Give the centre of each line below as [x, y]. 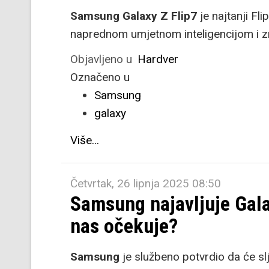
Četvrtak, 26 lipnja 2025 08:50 [146, 183]
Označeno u [100, 77]
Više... [85, 140]
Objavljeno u [101, 59]
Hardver [158, 59]
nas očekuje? [124, 226]
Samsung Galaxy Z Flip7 [134, 16]
